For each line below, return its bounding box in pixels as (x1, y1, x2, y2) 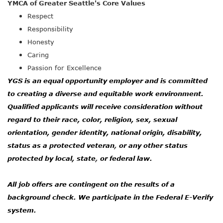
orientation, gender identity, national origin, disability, (7, 128, 202, 136)
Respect (27, 12, 53, 20)
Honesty (27, 38, 54, 46)
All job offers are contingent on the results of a (7, 180, 175, 188)
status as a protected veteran (7, 141, 114, 149)
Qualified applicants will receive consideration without (7, 103, 203, 111)
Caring (27, 51, 49, 59)
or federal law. (98, 154, 152, 162)
